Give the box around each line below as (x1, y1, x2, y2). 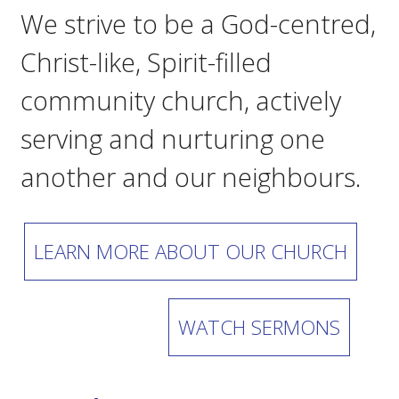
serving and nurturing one (20, 121, 325, 156)
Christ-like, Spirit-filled (20, 45, 272, 79)
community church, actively (20, 83, 341, 118)
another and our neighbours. (20, 159, 361, 194)
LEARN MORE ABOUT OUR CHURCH (33, 238, 347, 265)
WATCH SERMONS (177, 313, 340, 341)
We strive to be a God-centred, (20, 6, 376, 41)
